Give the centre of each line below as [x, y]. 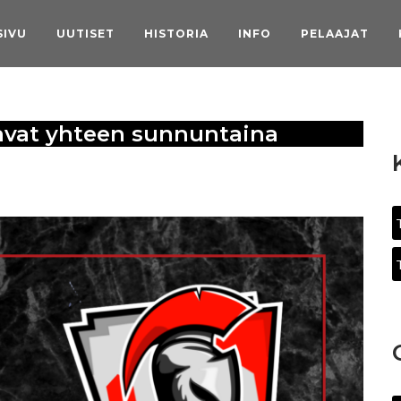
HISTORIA [176, 34]
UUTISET [85, 34]
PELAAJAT [335, 34]
